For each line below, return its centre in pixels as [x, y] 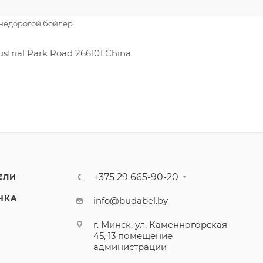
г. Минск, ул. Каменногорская [161, 225]
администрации [130, 247]
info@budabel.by [131, 200]
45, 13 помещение [133, 236]
